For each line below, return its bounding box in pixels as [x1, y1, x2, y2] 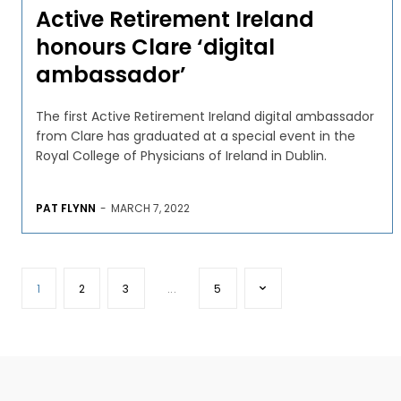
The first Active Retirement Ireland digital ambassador [36, 107, 374, 125]
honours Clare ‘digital [36, 31, 275, 62]
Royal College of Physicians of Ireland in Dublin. [36, 146, 327, 165]
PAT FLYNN [36, 200, 96, 216]
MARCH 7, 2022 [111, 200, 190, 216]
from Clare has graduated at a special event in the [36, 126, 355, 145]
